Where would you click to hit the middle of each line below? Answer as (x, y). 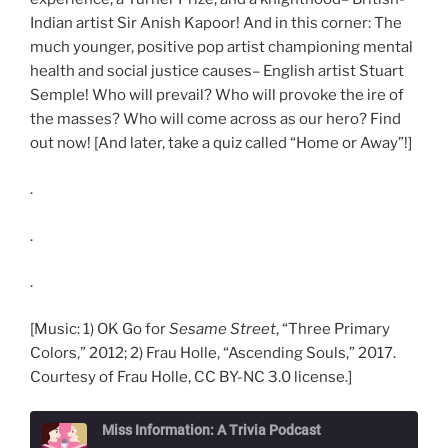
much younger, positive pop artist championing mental (221, 46)
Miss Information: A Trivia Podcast (211, 430)
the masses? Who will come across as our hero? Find (215, 118)
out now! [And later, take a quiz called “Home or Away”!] (221, 142)
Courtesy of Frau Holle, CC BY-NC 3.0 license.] (191, 376)
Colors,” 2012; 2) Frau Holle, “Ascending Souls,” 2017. (213, 352)
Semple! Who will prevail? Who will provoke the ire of (217, 94)
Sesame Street (222, 328)
